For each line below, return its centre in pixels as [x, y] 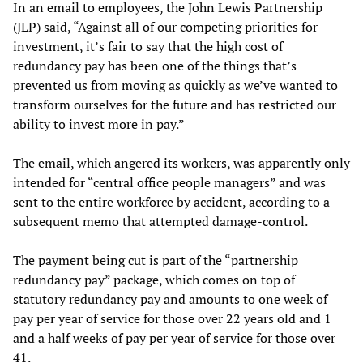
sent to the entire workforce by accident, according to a [171, 201]
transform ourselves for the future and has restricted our [175, 104]
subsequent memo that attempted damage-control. [160, 221]
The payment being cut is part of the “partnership [156, 260]
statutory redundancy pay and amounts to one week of [170, 299]
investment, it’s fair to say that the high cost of [148, 46]
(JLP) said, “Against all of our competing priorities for [165, 26]
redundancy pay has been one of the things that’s [155, 65]
